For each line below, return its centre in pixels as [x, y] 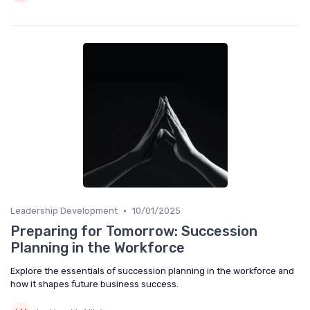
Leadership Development [64, 211]
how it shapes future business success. [94, 284]
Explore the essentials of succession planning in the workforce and [152, 271]
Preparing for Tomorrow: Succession [134, 231]
